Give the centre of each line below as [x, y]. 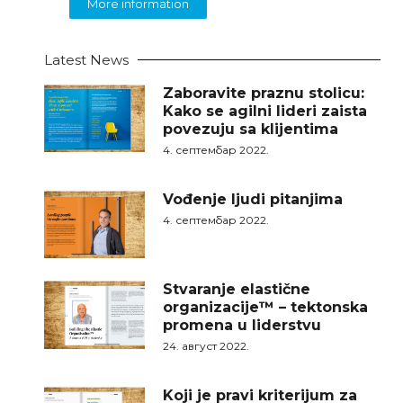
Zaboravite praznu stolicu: [264, 93]
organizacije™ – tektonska [266, 308]
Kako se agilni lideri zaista [265, 111]
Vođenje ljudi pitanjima [253, 199]
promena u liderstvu [242, 326]
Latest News [86, 60]
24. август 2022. [206, 346]
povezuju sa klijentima [251, 129]
